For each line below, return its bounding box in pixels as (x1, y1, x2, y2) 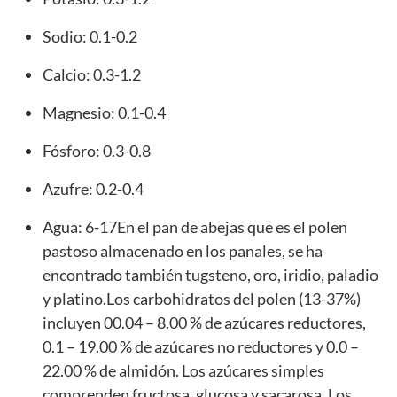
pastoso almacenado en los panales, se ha (43, 241, 323, 261)
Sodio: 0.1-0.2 (43, 27, 137, 47)
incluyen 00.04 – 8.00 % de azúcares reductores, (43, 313, 366, 333)
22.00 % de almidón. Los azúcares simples (43, 361, 324, 381)
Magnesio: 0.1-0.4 (43, 103, 166, 123)
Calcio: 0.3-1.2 (43, 65, 141, 85)
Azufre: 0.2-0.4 (43, 179, 144, 199)
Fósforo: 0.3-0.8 (43, 141, 151, 161)
